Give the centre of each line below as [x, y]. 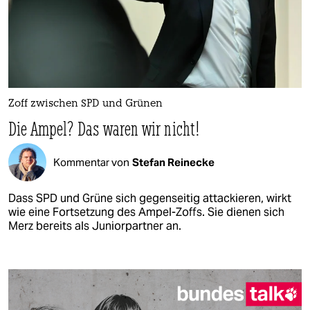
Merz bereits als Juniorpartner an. [95, 226]
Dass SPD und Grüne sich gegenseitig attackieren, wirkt [150, 199]
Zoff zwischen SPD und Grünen [85, 104]
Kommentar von [91, 162]
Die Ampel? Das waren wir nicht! [104, 129]
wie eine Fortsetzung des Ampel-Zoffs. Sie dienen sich [146, 212]
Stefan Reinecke [173, 162]
